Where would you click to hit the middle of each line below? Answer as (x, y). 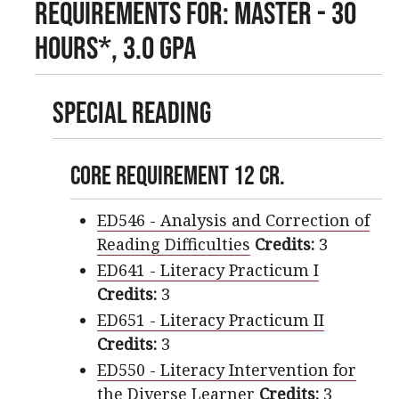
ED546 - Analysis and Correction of (233, 220)
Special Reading (132, 112)
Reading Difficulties (174, 244)
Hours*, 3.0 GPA (115, 47)
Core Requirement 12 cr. (178, 175)
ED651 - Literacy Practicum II (211, 319)
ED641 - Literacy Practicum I (208, 269)
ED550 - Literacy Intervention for (227, 369)
